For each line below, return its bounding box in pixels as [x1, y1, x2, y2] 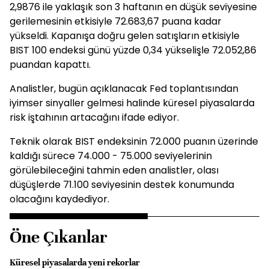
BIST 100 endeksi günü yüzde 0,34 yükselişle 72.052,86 [10, 43, 256, 57]
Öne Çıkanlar [10, 227, 107, 247]
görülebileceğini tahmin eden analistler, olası [10, 163, 219, 177]
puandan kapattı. [10, 58, 91, 71]
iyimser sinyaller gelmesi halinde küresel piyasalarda [10, 96, 255, 110]
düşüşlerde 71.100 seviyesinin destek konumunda [10, 178, 234, 192]
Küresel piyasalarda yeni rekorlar [10, 257, 140, 268]
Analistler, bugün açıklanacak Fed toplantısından [10, 82, 238, 95]
